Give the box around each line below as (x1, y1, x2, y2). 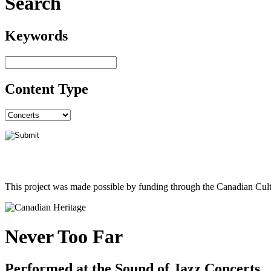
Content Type (5, 80, 88, 97)
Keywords (5, 27, 68, 44)
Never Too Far (5, 226, 123, 248)
